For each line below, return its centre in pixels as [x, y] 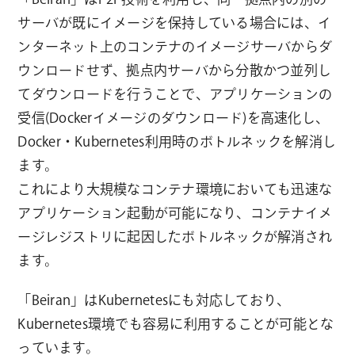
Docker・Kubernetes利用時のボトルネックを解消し [177, 141]
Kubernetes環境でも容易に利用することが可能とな [176, 323]
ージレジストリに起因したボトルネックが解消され [175, 236]
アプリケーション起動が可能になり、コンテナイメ [175, 212]
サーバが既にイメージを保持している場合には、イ [175, 22]
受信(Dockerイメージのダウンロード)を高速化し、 [174, 117]
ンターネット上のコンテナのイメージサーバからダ [175, 46]
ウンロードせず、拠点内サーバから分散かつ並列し [175, 70]
